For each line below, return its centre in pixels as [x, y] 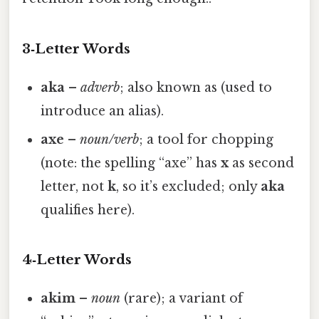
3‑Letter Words [76, 48]
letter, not [74, 186]
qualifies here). [88, 210]
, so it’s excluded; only [189, 186]
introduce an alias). [103, 111]
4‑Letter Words [77, 260]
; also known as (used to [196, 87]
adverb [100, 87]
